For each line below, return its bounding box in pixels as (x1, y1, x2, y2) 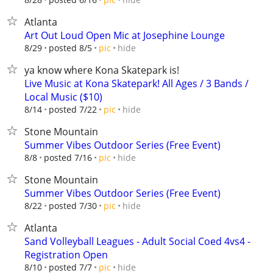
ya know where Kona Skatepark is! (24, 63, 179, 77)
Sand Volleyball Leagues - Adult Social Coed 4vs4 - (24, 235, 250, 248)
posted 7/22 (49, 104, 97, 115)
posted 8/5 (49, 42, 92, 54)
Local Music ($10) (24, 90, 102, 104)
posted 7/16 (44, 152, 92, 163)
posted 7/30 (49, 200, 97, 211)
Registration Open (24, 248, 108, 261)
